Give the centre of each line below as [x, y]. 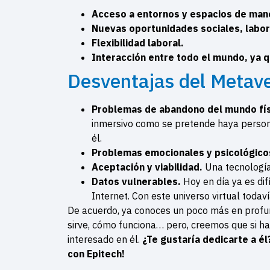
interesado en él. [105, 239]
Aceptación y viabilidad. [148, 167]
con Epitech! [96, 253]
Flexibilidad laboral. [139, 42]
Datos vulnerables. [137, 181]
